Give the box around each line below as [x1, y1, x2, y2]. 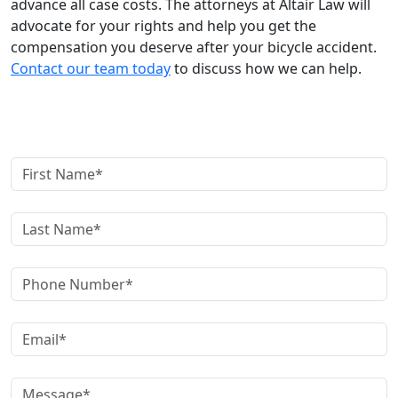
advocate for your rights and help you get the [11, 15, 316, 36]
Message [11, 356, 71, 377]
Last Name [11, 191, 82, 211]
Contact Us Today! [11, 93, 131, 114]
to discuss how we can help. [171, 58, 362, 78]
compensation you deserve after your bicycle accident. [11, 36, 377, 57]
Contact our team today [11, 58, 171, 78]
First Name [11, 136, 84, 156]
